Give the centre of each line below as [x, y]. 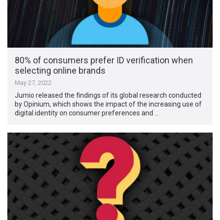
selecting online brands [60, 71]
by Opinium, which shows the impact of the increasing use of [109, 104]
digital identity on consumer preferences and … [87, 113]
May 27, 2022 [33, 83]
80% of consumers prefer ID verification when [104, 60]
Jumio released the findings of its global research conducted [108, 96]
